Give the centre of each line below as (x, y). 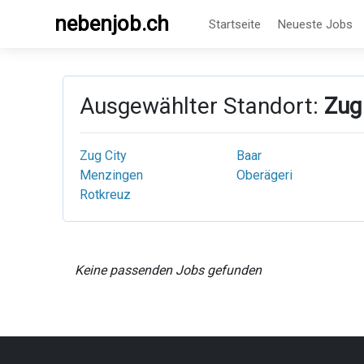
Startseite (235, 24)
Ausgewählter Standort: (202, 106)
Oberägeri (264, 175)
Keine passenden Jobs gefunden (168, 270)
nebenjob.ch (112, 24)
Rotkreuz (105, 195)
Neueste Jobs (315, 24)
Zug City (103, 156)
